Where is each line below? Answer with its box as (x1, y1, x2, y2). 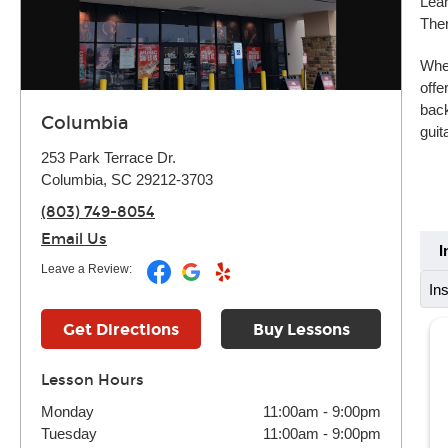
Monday (41, 403, 94, 420)
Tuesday (41, 425, 97, 442)
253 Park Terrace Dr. (41, 149, 176, 166)
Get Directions (63, 320, 179, 339)
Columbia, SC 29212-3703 (41, 171, 213, 188)
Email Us (41, 230, 107, 248)
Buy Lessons (252, 320, 350, 339)
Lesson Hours (41, 371, 144, 389)
